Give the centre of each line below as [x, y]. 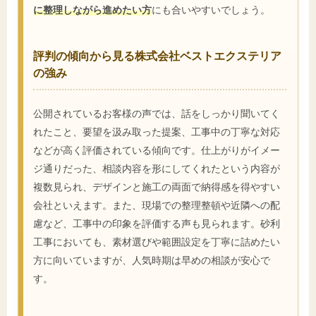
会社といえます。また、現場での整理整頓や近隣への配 [157, 205]
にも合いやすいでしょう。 [211, 9]
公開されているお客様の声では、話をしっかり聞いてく [157, 114]
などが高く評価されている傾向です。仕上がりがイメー [157, 150]
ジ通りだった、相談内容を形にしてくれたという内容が [157, 169]
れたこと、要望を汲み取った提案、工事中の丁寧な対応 [157, 132]
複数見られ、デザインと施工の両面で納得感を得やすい [157, 187]
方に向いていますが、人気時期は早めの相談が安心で [152, 260]
